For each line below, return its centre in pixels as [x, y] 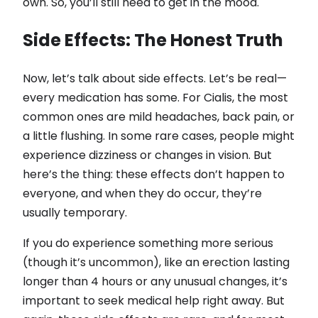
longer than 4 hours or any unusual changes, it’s [155, 282]
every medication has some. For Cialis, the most [155, 98]
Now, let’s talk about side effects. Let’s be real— [155, 79]
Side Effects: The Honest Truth [153, 40]
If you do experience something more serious [148, 243]
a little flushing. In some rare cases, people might [159, 136]
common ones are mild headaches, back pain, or [159, 117]
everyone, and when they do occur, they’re [142, 194]
